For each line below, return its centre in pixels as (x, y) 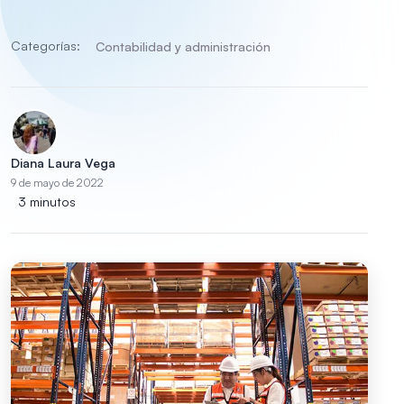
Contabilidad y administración (184, 46)
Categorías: (46, 46)
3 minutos (47, 201)
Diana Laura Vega (63, 162)
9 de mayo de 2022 (57, 182)
